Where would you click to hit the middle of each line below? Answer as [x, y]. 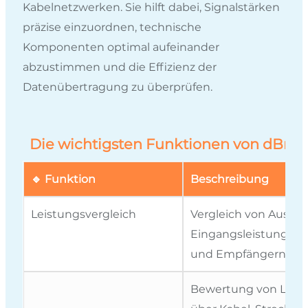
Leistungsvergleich [84, 214]
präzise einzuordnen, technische [112, 27]
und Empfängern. [239, 254]
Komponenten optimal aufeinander [121, 47]
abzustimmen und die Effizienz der [120, 67]
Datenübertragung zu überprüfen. [118, 87]
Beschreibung [230, 179]
